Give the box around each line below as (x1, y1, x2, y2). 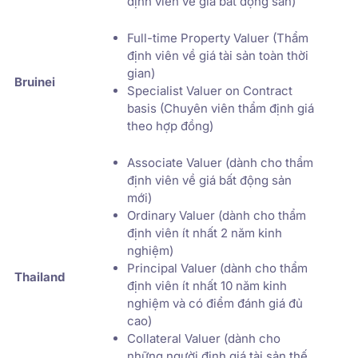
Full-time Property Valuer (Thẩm (127, 30, 308, 46)
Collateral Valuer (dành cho (127, 330, 280, 346)
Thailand (14, 268, 65, 284)
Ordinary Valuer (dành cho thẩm (127, 207, 306, 223)
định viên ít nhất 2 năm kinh (127, 225, 282, 241)
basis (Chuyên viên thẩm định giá (127, 100, 314, 116)
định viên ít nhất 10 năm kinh (127, 277, 287, 293)
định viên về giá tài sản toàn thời (127, 47, 308, 63)
